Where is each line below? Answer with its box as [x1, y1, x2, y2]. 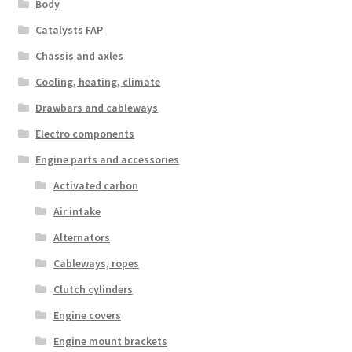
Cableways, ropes [53, 256, 139, 271]
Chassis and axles [35, 49, 124, 64]
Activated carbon [53, 178, 138, 193]
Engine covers [53, 308, 121, 323]
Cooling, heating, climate [35, 75, 161, 90]
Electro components [35, 126, 135, 141]
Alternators [53, 230, 110, 245]
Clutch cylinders [53, 282, 133, 297]
